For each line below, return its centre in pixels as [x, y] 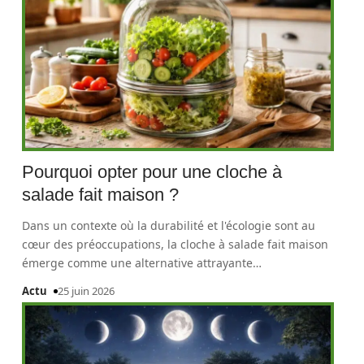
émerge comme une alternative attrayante [138, 263]
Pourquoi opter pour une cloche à [152, 172]
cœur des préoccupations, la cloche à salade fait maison [175, 244]
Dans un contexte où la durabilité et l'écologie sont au [169, 225]
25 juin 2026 [87, 291]
